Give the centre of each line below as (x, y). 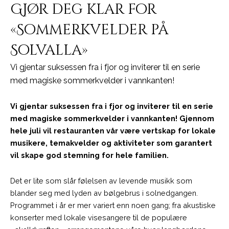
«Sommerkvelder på (89, 30)
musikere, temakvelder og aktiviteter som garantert (111, 143)
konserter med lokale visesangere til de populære (99, 217)
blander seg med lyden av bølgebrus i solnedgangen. (104, 193)
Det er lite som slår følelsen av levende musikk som (101, 180)
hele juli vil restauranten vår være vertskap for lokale (113, 131)
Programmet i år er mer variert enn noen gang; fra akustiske (113, 205)
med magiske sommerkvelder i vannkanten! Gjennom (112, 119)
